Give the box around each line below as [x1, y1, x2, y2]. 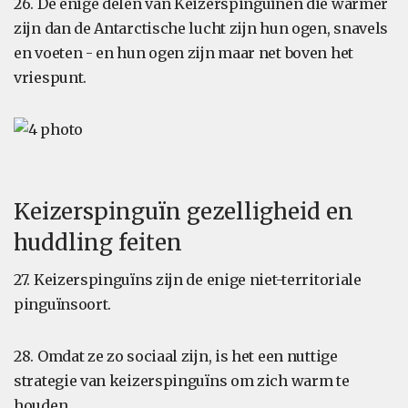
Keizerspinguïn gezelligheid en [14, 198, 353, 226]
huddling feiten [14, 229, 182, 257]
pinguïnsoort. [14, 295, 112, 313]
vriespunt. [14, 68, 87, 87]
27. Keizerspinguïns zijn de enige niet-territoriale [14, 270, 362, 289]
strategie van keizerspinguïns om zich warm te [14, 372, 350, 390]
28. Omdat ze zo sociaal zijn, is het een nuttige [14, 347, 338, 365]
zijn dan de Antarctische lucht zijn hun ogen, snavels [14, 19, 389, 37]
